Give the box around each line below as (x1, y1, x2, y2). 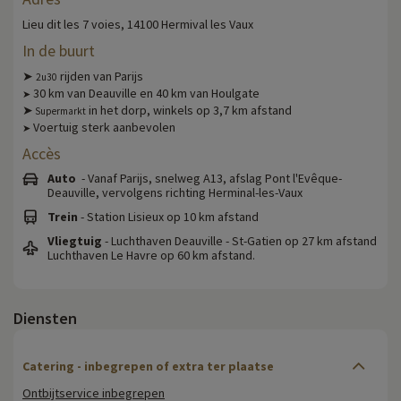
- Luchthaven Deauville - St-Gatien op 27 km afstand (102, 232, 377, 249)
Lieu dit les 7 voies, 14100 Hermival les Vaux (22, 15, 253, 32)
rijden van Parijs (57, 67, 143, 84)
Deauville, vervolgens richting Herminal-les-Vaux (47, 183, 303, 200)
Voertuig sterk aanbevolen (30, 118, 175, 135)
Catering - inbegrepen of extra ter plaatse (22, 357, 274, 374)
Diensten (13, 307, 77, 328)
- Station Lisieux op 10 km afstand (78, 208, 259, 225)
